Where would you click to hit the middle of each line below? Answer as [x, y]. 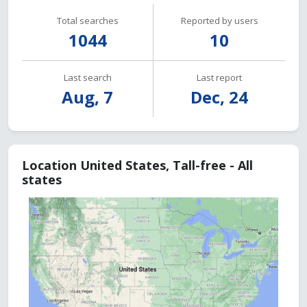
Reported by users [219, 21]
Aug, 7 [87, 97]
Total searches [87, 21]
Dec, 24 [219, 97]
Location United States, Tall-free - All [137, 165]
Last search [87, 77]
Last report [219, 77]
